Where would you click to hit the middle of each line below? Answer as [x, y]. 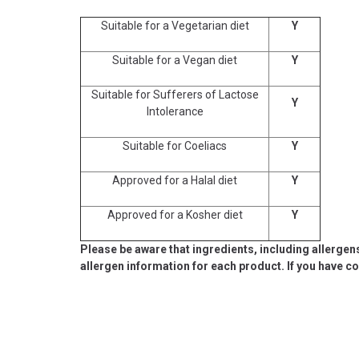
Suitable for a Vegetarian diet [175, 25]
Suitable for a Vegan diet [175, 60]
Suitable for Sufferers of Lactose [175, 94]
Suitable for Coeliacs [175, 145]
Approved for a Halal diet [175, 180]
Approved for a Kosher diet [175, 214]
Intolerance [175, 111]
